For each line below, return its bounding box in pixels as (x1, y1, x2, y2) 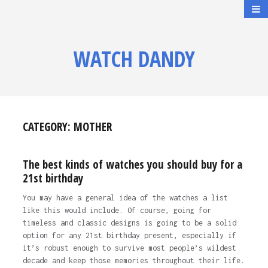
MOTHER (73, 119, 112, 135)
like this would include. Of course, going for (22, 206, 211, 215)
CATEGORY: (22, 119, 74, 135)
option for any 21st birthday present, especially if (22, 231, 236, 240)
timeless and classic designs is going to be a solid (22, 218, 236, 227)
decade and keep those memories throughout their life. (22, 256, 245, 265)
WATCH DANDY (73, 44, 195, 74)
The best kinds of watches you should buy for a (22, 157, 242, 172)
